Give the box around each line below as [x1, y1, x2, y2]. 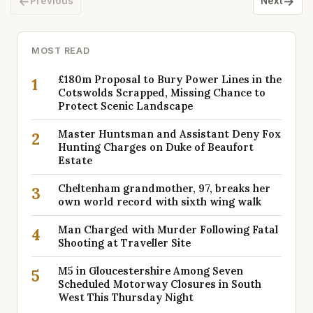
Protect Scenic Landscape [58, 99, 193, 112]
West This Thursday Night [58, 291, 194, 304]
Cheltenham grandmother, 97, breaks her [58, 182, 270, 195]
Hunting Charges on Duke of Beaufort [58, 140, 254, 154]
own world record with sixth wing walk [58, 195, 261, 208]
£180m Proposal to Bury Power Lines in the [58, 73, 282, 86]
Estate [58, 154, 92, 167]
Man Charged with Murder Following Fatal [58, 223, 278, 236]
